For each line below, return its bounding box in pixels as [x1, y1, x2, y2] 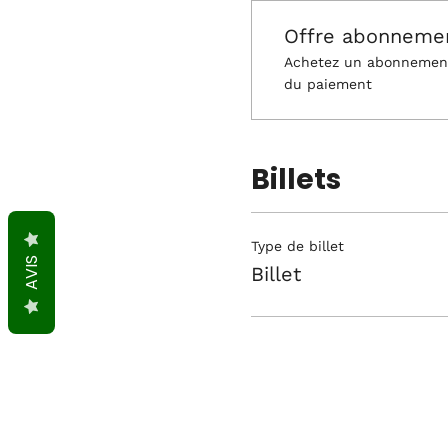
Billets [250, 160, 341, 199]
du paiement [283, 76, 372, 92]
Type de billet [250, 238, 344, 254]
